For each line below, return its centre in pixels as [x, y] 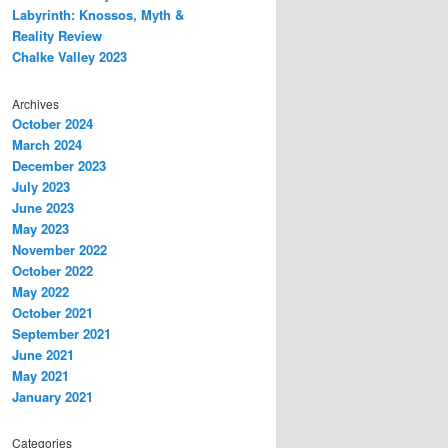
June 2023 [43, 207]
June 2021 [43, 354]
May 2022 [40, 291]
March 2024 [47, 144]
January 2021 [52, 396]
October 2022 [52, 270]
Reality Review [57, 36]
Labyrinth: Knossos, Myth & [98, 15]
